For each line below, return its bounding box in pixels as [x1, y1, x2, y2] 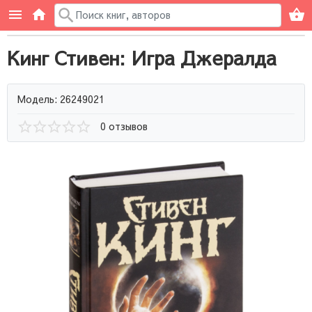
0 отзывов [100, 119, 148, 133]
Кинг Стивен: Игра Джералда [7, 44, 276, 71]
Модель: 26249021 [17, 91, 104, 106]
